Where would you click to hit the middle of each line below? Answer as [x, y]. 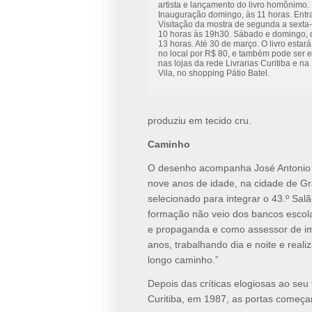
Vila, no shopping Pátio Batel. [214, 73]
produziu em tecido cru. [200, 121]
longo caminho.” [183, 260]
